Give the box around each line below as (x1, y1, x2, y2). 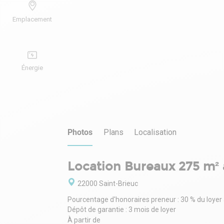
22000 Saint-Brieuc (77, 179, 138, 188)
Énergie (21, 63, 43, 71)
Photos (67, 127, 92, 137)
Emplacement (12, 15, 52, 23)
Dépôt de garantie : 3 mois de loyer (67, 205, 176, 214)
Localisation (134, 127, 176, 137)
